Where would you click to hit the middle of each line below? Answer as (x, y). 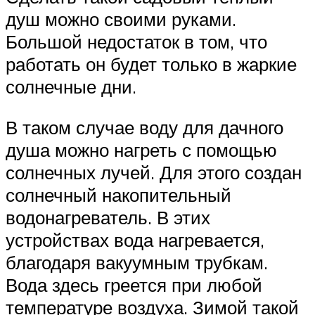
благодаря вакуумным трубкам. (137, 262)
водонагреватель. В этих (108, 217)
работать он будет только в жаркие (151, 64)
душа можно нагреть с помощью (141, 149)
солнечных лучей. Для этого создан (154, 172)
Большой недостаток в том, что (136, 41)
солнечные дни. (71, 86)
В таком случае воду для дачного (144, 127)
